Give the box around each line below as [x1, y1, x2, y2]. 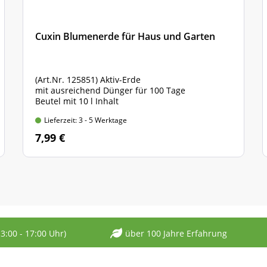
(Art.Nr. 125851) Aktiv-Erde [35, 74, 143, 85]
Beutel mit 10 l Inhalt [35, 95, 119, 107]
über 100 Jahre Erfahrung [125, 227, 227, 239]
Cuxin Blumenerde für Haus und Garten [35, 30, 215, 43]
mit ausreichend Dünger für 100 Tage [35, 85, 185, 96]
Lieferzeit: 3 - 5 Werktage [44, 115, 127, 125]
